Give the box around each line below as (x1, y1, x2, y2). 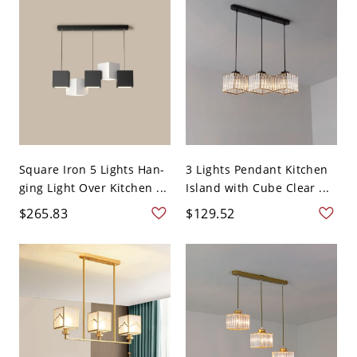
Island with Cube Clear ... (186, 180, 330, 196)
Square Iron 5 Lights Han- (18, 162, 165, 178)
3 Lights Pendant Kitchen (186, 162, 328, 178)
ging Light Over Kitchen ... (18, 180, 167, 196)
